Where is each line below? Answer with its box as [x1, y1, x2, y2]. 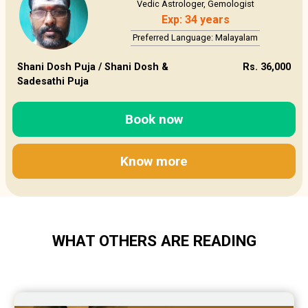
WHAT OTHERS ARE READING [52, 232, 256, 250]
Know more [120, 153, 188, 169]
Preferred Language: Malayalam [133, 32, 258, 43]
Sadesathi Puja [16, 76, 89, 88]
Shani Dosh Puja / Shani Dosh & [16, 61, 168, 74]
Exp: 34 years [161, 13, 230, 27]
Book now [125, 111, 183, 127]
